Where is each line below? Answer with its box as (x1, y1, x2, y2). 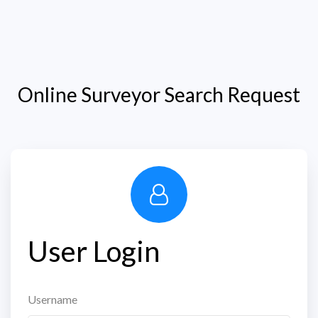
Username (28, 292, 77, 306)
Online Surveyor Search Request (18, 82, 300, 106)
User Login (28, 234, 160, 268)
